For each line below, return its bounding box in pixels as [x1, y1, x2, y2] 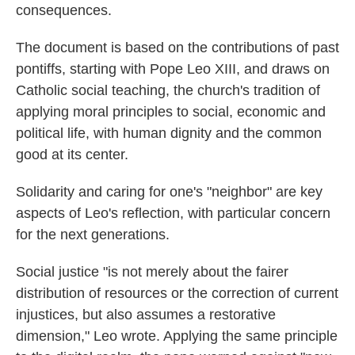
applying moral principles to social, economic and [16, 104, 326, 120]
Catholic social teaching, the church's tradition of [16, 82, 320, 98]
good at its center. [16, 147, 128, 162]
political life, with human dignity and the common [16, 125, 322, 141]
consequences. [16, 2, 112, 18]
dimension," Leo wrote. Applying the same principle [16, 328, 338, 344]
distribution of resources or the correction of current [16, 285, 338, 301]
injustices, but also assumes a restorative [16, 307, 276, 323]
